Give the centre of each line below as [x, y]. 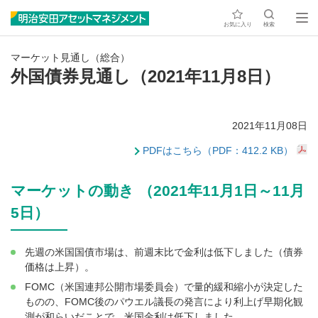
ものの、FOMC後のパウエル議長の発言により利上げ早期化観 [164, 302]
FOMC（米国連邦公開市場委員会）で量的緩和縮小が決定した [164, 287]
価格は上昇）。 [60, 267]
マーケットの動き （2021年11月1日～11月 [158, 191]
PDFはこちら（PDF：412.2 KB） [218, 151]
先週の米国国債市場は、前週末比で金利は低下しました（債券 [164, 252]
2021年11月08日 [270, 126]
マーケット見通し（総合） [70, 57]
